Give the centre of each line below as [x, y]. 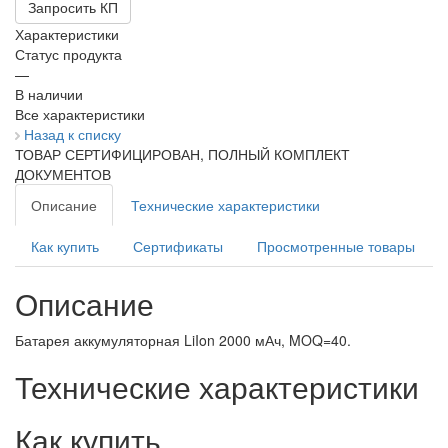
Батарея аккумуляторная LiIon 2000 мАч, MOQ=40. [183, 340]
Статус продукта [68, 54]
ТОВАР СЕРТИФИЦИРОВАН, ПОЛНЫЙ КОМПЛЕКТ [182, 154]
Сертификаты [178, 246]
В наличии [49, 94]
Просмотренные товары [336, 246]
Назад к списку [72, 134]
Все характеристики [80, 114]
